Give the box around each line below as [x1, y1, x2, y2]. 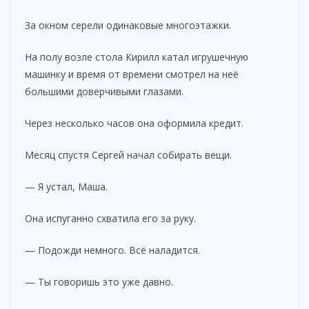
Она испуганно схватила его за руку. [25, 211, 196, 225]
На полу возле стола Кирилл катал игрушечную [25, 50, 248, 63]
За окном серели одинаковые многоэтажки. [25, 18, 231, 32]
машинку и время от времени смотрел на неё [25, 67, 239, 81]
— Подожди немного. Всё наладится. [25, 243, 200, 257]
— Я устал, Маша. [25, 179, 108, 193]
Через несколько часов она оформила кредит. [25, 116, 243, 130]
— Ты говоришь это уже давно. [25, 275, 173, 288]
